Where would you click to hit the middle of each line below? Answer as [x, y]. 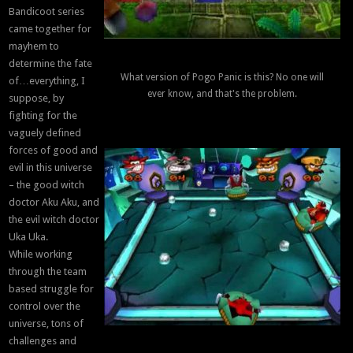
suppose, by [37, 98]
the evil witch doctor [54, 220]
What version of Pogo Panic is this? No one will [222, 78]
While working [41, 255]
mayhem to [34, 46]
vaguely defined [45, 133]
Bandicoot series [47, 12]
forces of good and [54, 150]
